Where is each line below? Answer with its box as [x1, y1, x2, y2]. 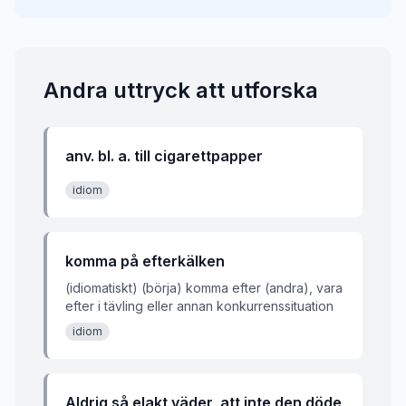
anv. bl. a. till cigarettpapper [65, 147, 263, 165]
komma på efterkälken [65, 252, 225, 270]
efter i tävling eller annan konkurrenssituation [65, 298, 333, 314]
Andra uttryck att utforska [43, 77, 318, 103]
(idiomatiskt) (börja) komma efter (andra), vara [65, 280, 343, 295]
